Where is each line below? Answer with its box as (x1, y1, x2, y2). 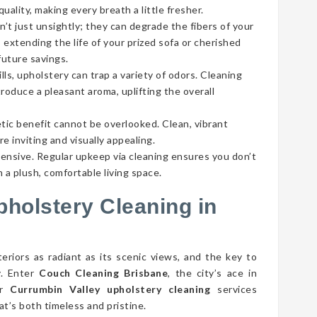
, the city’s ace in (168, 267, 258, 279)
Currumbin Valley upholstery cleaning (10, 283, 211, 295)
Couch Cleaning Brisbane (39, 267, 168, 279)
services (210, 283, 258, 295)
